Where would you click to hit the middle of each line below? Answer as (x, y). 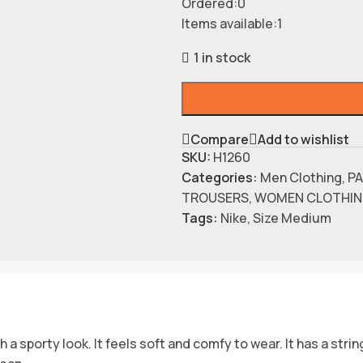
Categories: (219, 177)
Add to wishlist (303, 140)
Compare (219, 140)
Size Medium (292, 218)
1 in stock (222, 57)
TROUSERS (215, 197)
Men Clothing (301, 177)
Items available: (229, 23)
